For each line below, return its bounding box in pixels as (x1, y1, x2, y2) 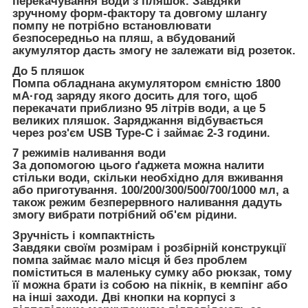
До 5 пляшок (12, 64, 85, 78)
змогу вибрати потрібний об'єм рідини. (12, 208, 237, 222)
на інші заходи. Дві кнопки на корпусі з (12, 291, 235, 305)
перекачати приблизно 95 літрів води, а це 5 (12, 101, 265, 115)
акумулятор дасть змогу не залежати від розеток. (12, 43, 296, 57)
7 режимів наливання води (12, 146, 166, 160)
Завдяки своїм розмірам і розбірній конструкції (12, 241, 286, 255)
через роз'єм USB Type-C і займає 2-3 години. (12, 126, 270, 140)
